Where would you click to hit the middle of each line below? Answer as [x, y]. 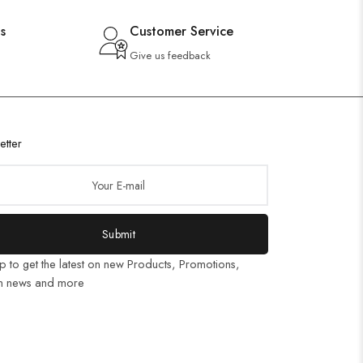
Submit [119, 234]
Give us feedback [170, 56]
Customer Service [181, 31]
